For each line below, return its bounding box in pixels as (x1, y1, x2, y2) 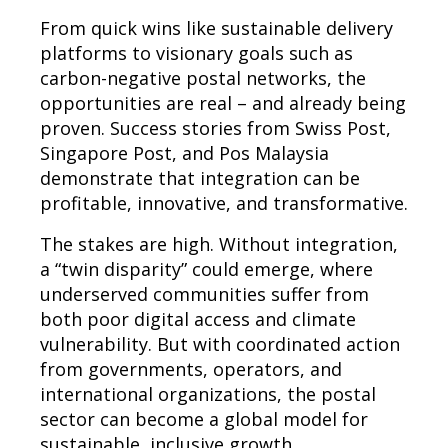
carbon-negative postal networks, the (40, 65, 366, 90)
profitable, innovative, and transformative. (40, 190, 408, 215)
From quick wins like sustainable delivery (40, 15, 393, 40)
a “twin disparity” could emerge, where (40, 256, 373, 281)
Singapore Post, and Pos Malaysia (40, 140, 329, 165)
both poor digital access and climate (40, 306, 356, 331)
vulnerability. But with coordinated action (40, 331, 400, 356)
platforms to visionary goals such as (40, 40, 353, 65)
